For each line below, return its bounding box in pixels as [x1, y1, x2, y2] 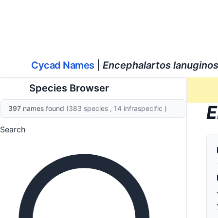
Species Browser [29, 82, 109, 94]
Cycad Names [31, 59, 94, 71]
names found [21, 104, 66, 112]
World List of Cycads [58, 7, 201, 24]
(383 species [66, 104, 110, 112]
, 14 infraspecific [110, 104, 164, 112]
